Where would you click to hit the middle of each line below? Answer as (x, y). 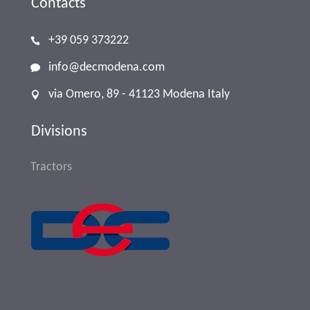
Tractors (51, 167)
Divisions (59, 132)
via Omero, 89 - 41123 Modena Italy (139, 95)
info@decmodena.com (107, 68)
